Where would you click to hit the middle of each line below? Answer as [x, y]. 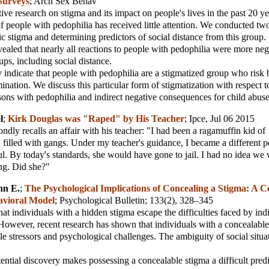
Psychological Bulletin [102, 201]
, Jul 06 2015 [230, 119]
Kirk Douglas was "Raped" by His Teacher [96, 119]
